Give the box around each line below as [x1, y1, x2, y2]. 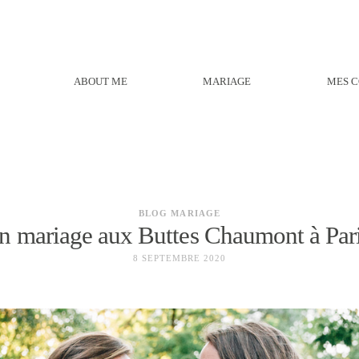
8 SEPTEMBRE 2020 [132, 253, 227, 263]
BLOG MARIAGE [139, 208, 220, 218]
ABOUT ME [73, 76, 127, 88]
